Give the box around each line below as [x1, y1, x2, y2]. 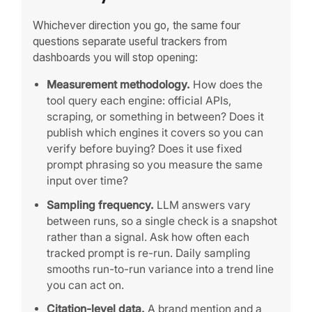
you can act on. [46, 278, 124, 292]
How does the [189, 77, 263, 91]
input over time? [46, 173, 128, 187]
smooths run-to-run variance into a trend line [46, 262, 274, 276]
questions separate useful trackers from [33, 35, 228, 49]
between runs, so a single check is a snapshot [46, 214, 277, 228]
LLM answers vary [153, 198, 251, 212]
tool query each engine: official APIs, [46, 93, 231, 107]
